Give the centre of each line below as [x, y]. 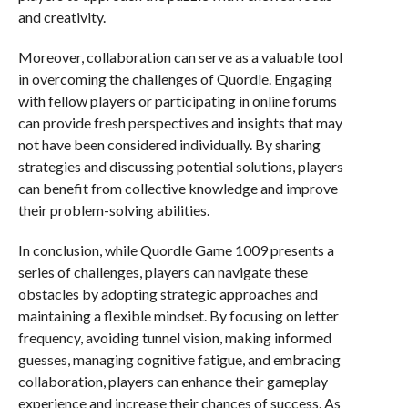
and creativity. [61, 17]
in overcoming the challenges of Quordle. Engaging [175, 79]
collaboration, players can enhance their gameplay [173, 381]
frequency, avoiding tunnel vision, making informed [174, 337]
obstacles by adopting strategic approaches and [168, 294]
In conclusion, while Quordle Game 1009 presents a [176, 250]
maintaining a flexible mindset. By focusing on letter [178, 316]
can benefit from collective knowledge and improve [178, 188]
